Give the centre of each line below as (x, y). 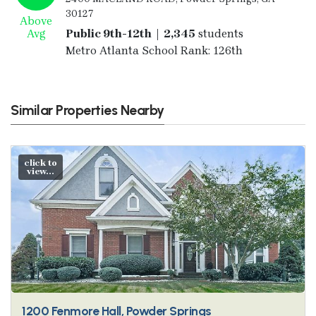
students (219, 33)
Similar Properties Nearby (87, 110)
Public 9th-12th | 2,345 (130, 33)
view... (40, 171)
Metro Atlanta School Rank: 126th (154, 50)
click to (41, 163)
